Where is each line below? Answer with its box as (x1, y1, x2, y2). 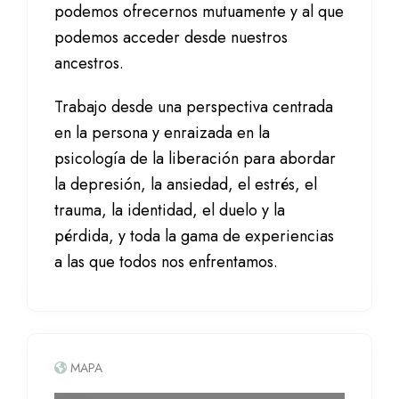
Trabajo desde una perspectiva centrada (54, 95, 333, 118)
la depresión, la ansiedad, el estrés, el (54, 173, 317, 196)
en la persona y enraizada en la (54, 121, 270, 144)
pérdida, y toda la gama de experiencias (54, 224, 334, 248)
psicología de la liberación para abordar (54, 147, 336, 170)
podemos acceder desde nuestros (54, 26, 288, 49)
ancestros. (54, 52, 124, 75)
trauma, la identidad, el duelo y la (54, 199, 285, 222)
